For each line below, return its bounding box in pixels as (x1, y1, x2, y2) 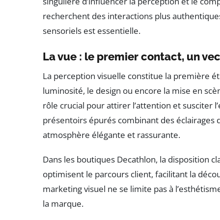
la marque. (43, 197, 83, 209)
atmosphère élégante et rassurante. (43, 129, 180, 140)
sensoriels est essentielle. (43, 25, 140, 36)
